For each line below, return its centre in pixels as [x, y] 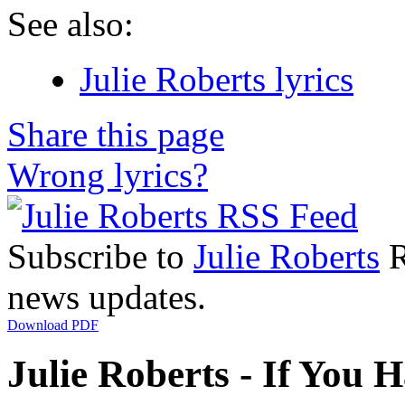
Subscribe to [100, 256]
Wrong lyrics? [108, 174]
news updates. [107, 297]
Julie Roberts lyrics [217, 79]
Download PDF [53, 325]
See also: [71, 24]
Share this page [116, 134]
